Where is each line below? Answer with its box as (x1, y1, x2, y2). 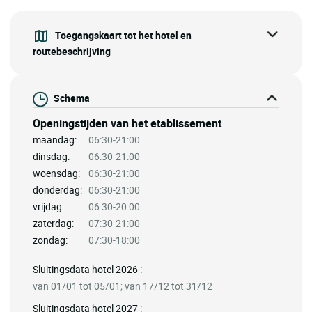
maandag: (33, 132, 77, 146)
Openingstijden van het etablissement (33, 115, 221, 131)
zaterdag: (33, 216, 74, 230)
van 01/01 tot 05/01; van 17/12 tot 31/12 (33, 279, 212, 292)
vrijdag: (33, 199, 64, 213)
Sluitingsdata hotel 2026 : (33, 262, 142, 276)
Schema (54, 91, 90, 104)
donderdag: (33, 182, 82, 196)
